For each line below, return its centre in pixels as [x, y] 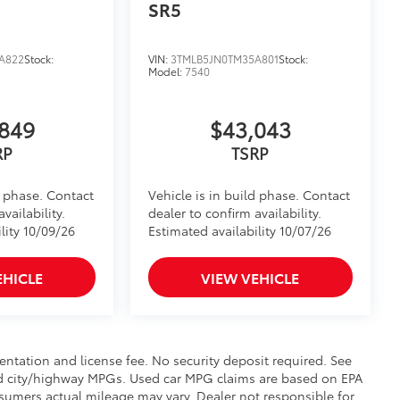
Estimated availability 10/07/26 [240, 231]
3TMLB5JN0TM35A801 [225, 59]
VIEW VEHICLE [250, 278]
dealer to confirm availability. [235, 213]
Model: [167, 71]
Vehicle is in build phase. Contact [250, 195]
